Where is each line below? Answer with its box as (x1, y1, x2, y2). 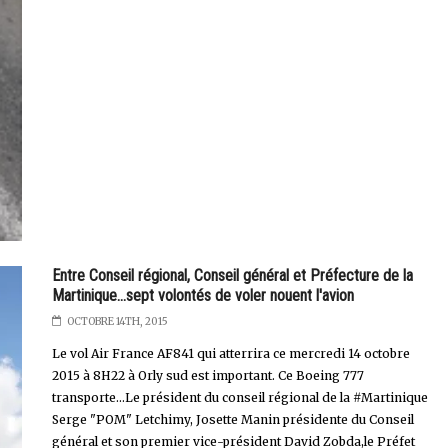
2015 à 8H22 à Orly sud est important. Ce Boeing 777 (51, 367, 364, 383)
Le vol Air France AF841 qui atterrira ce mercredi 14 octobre (51, 345, 410, 361)
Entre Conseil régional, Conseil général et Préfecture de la (51, 265, 413, 285)
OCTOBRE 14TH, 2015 (66, 314, 168, 328)
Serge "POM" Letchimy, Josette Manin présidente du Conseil (51, 411, 414, 427)
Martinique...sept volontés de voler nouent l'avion (51, 285, 354, 305)
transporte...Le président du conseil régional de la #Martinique (51, 389, 428, 405)
